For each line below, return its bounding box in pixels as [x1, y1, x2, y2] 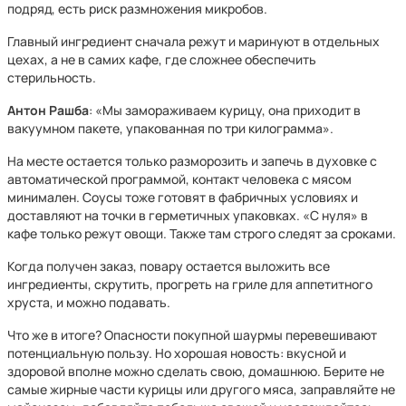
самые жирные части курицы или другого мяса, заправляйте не [7, 381, 395, 398]
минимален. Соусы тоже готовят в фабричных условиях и [7, 188, 358, 206]
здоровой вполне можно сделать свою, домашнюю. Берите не [7, 362, 384, 380]
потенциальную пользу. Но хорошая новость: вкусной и [7, 344, 346, 362]
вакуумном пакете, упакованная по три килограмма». [7, 120, 333, 137]
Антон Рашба [7, 101, 89, 119]
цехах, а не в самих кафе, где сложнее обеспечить [7, 51, 316, 68]
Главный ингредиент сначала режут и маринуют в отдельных [7, 33, 380, 50]
